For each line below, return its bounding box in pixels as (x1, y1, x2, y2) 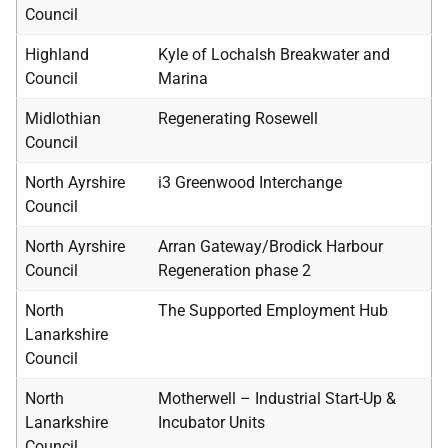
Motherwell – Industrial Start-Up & (158, 389, 396, 408)
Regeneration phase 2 (158, 261, 311, 280)
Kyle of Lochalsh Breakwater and (158, 45, 390, 64)
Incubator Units (158, 413, 265, 432)
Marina (158, 69, 208, 88)
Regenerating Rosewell (158, 109, 318, 128)
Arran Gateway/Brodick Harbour (158, 237, 383, 256)
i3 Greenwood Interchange (158, 173, 342, 192)
